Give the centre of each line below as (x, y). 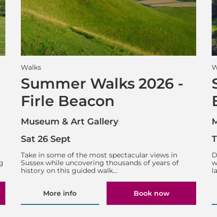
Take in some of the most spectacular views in (99, 155)
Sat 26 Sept (46, 139)
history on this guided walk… (69, 171)
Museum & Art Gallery (69, 122)
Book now (151, 193)
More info (60, 193)
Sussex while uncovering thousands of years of (100, 163)
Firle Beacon (68, 101)
